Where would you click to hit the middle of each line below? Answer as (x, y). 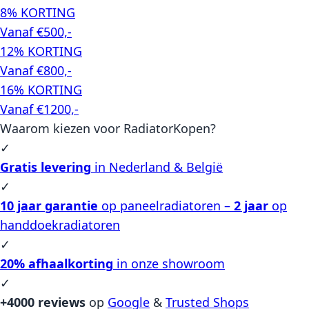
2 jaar (251, 205)
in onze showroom (169, 263)
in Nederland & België (157, 167)
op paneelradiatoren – (166, 205)
